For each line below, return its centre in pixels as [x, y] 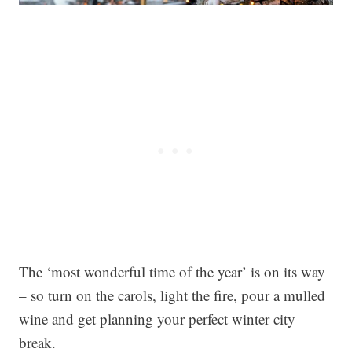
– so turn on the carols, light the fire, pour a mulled [172, 295]
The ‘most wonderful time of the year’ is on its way [172, 271]
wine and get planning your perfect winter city [157, 319]
